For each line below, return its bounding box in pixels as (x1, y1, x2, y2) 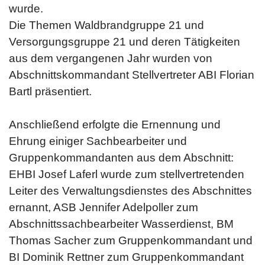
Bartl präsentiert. (9, 85, 92, 98)
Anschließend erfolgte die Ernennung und (9, 118, 221, 131)
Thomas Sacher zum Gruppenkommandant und (9, 234, 253, 247)
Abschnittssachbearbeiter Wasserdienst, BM (9, 218, 234, 230)
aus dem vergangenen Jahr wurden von (9, 52, 212, 64)
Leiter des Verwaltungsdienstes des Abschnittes (9, 185, 252, 197)
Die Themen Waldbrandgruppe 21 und (9, 19, 204, 31)
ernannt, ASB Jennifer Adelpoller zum (9, 201, 198, 214)
